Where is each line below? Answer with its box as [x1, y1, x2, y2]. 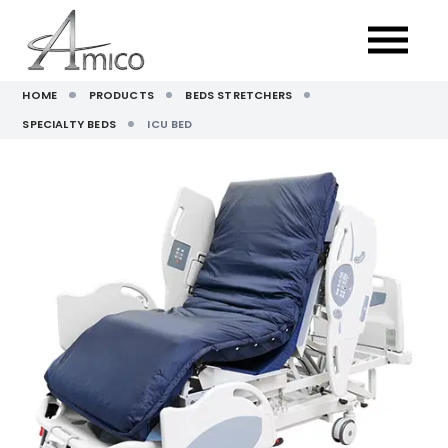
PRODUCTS [88, 87, 154, 104]
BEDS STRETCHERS [185, 87, 293, 104]
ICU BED [147, 116, 193, 133]
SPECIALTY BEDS [22, 116, 116, 133]
